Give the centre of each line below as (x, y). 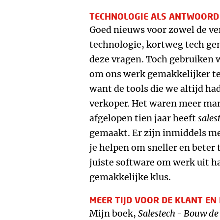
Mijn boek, (114, 213)
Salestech (157, 213)
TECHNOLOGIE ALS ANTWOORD (154, 16)
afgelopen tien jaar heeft (144, 118)
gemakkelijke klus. (130, 177)
